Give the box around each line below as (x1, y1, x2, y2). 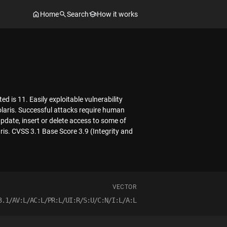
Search (67, 10, 89, 18)
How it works (97, 10, 138, 18)
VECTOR (112, 183, 136, 191)
